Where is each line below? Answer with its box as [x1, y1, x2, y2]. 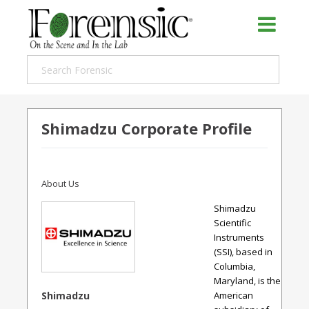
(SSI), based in [214, 246, 272, 258]
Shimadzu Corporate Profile [41, 118, 252, 139]
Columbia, [214, 260, 255, 272]
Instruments [214, 231, 264, 243]
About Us [41, 177, 79, 190]
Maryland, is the [214, 275, 281, 287]
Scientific [214, 217, 251, 229]
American [214, 289, 253, 301]
